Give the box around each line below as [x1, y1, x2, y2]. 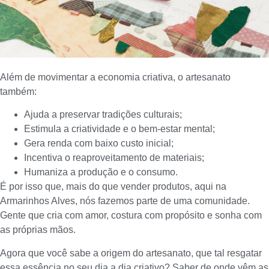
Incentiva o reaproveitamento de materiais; [24, 153, 204, 163]
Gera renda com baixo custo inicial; [24, 138, 174, 149]
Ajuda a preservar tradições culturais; [24, 109, 182, 120]
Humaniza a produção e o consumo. [24, 167, 178, 178]
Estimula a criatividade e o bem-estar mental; [24, 124, 215, 134]
